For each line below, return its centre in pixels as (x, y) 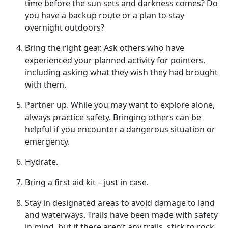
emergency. (48, 142)
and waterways (54, 215)
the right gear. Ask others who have (115, 48)
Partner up (46, 105)
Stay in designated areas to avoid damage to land (120, 203)
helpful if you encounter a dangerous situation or (120, 130)
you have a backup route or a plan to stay (105, 16)
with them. (47, 85)
